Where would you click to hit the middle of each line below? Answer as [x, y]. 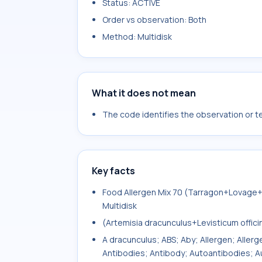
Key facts [113, 171]
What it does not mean [144, 93]
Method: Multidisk [137, 37]
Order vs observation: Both [154, 20]
